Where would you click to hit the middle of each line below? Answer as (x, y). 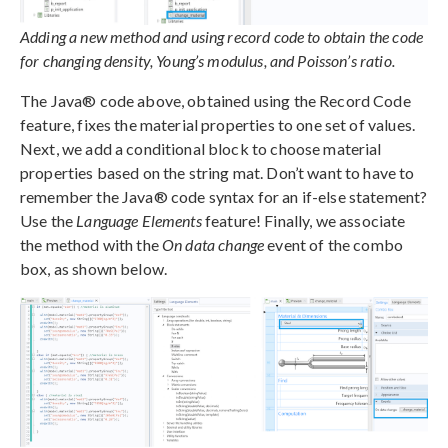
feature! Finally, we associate (303, 221)
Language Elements (139, 221)
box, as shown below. (93, 269)
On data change (213, 245)
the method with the (91, 245)
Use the (48, 221)
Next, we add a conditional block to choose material (201, 149)
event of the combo (333, 245)
